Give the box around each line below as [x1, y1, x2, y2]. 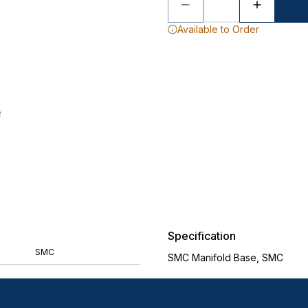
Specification [168, 229, 236, 243]
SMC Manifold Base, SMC [168, 252, 283, 263]
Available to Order [177, 23, 259, 35]
